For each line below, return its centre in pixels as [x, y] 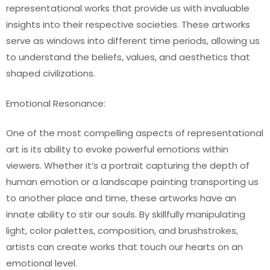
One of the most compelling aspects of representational [135, 133]
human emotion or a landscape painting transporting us [132, 182]
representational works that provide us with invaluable [128, 8]
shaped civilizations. [51, 73]
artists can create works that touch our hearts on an [124, 247]
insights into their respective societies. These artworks [128, 24]
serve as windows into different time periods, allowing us [133, 41]
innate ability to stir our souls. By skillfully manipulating [126, 214]
